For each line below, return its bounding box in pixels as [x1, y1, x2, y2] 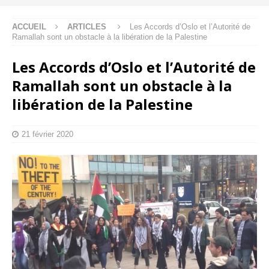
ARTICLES [67, 22, 106, 31]
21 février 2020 [22, 129, 73, 139]
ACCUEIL [12, 22, 46, 31]
